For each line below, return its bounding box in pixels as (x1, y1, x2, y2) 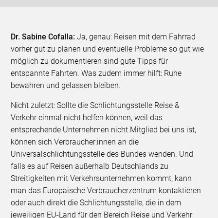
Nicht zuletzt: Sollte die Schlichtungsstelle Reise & (11, 100, 180, 110)
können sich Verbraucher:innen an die (11, 137, 139, 146)
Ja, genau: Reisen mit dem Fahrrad (77, 32, 196, 41)
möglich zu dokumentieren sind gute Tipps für (11, 56, 168, 66)
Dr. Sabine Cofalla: (11, 32, 77, 41)
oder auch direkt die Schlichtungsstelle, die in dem (11, 198, 182, 207)
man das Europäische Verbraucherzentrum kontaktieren (11, 185, 201, 195)
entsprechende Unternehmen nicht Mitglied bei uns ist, (11, 125, 197, 134)
